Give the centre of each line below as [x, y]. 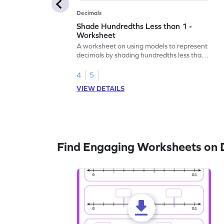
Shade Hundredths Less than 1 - [134, 26]
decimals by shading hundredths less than [141, 55]
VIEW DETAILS [101, 88]
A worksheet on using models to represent [142, 46]
